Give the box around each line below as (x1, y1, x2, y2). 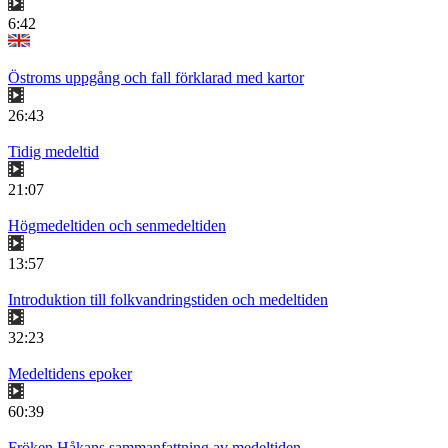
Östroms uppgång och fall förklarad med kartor (8, 69, 304, 87)
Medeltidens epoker (8, 365, 132, 383)
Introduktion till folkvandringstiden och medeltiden (8, 291, 328, 309)
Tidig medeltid (8, 143, 99, 161)
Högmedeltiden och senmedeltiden (8, 217, 226, 235)
